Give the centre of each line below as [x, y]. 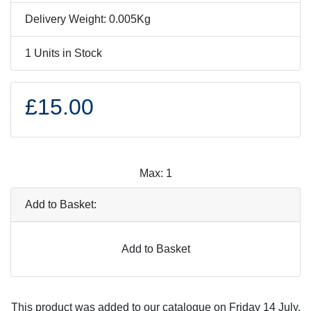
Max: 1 [155, 173]
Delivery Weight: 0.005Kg [88, 19]
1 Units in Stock [64, 53]
